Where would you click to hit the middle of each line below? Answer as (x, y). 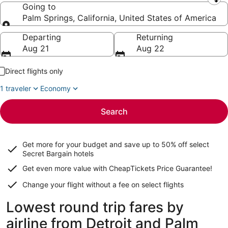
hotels (83, 153)
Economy (55, 88)
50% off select (185, 144)
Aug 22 (150, 48)
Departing (42, 37)
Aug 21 (36, 48)
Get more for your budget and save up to (92, 144)
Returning (155, 37)
